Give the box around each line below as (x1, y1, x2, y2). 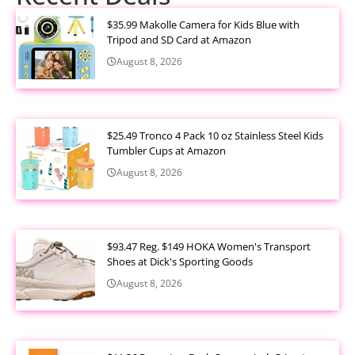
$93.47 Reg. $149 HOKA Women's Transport (107, 239, 311, 254)
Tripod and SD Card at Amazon (107, 32, 251, 47)
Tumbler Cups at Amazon (107, 143, 226, 158)
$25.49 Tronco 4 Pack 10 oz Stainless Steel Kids (107, 128, 323, 143)
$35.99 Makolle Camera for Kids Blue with (107, 17, 300, 32)
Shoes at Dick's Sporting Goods (107, 254, 253, 269)
